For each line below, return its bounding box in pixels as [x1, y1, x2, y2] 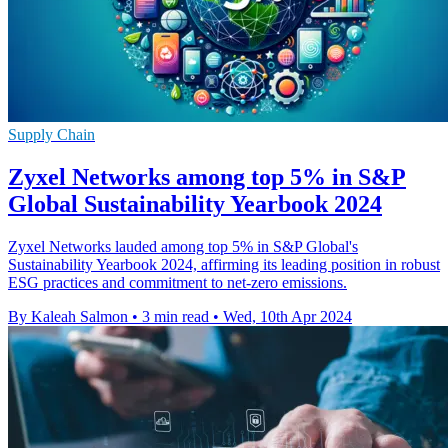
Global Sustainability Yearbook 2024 [8, 191, 382, 218]
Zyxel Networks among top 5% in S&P [8, 164, 406, 191]
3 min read [142, 307, 209, 325]
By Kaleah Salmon [8, 307, 128, 325]
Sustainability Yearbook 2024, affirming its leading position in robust [8, 255, 440, 273]
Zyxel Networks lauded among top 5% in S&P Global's [8, 237, 358, 255]
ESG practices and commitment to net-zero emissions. [8, 273, 347, 291]
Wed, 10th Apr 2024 [223, 307, 352, 325]
